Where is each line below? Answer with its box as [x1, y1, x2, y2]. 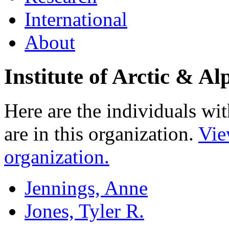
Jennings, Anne [25, 176, 148, 199]
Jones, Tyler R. [25, 199, 144, 222]
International [25, 8, 127, 30]
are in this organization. [4, 122, 198, 145]
